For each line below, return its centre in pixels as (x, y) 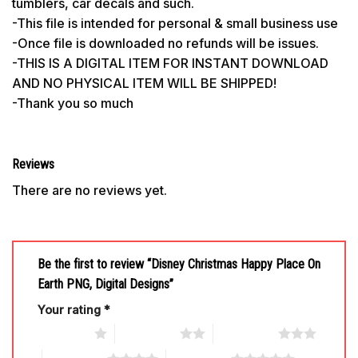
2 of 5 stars (147, 334)
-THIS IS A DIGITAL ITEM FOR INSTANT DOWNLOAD (170, 63)
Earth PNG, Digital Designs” (107, 284)
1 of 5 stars (62, 334)
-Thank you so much (73, 103)
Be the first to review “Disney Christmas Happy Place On (179, 265)
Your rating (71, 310)
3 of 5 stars (245, 334)
